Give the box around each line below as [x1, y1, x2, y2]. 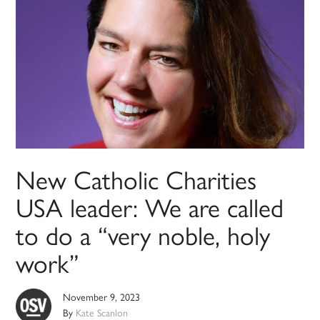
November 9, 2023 [63, 289, 141, 304]
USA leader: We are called [16, 188, 284, 226]
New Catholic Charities [16, 160, 257, 198]
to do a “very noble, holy [16, 216, 271, 254]
